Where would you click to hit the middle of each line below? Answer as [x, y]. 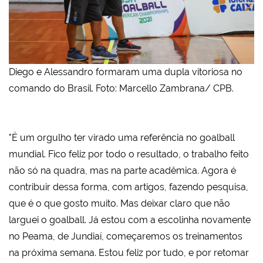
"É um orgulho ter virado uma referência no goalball [122, 137]
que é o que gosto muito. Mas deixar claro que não [119, 203]
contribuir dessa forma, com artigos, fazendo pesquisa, [129, 187]
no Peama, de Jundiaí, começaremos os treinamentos [126, 236]
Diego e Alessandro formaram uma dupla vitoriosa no [126, 72]
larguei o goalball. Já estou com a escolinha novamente [130, 220]
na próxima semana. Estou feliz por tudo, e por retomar [129, 252]
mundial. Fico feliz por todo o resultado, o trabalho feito [129, 154]
